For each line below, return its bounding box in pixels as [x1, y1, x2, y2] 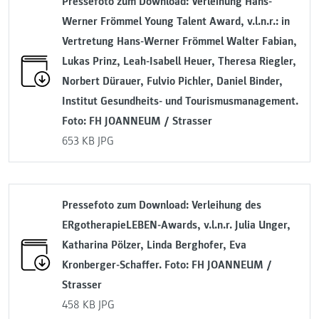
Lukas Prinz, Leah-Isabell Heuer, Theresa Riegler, [62, 54, 296, 69]
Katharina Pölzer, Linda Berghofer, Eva [62, 238, 246, 253]
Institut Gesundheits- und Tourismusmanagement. [62, 94, 298, 109]
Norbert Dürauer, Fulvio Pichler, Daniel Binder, [62, 74, 283, 89]
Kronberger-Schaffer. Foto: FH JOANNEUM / [62, 258, 272, 273]
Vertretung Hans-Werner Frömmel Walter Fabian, [62, 34, 297, 49]
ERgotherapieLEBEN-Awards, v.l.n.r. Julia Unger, [62, 218, 291, 233]
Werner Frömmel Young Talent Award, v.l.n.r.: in [62, 14, 290, 29]
